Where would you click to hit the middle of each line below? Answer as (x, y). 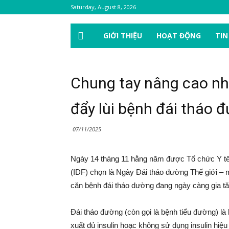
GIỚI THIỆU (123, 36)
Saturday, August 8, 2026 (103, 7)
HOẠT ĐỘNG (179, 36)
